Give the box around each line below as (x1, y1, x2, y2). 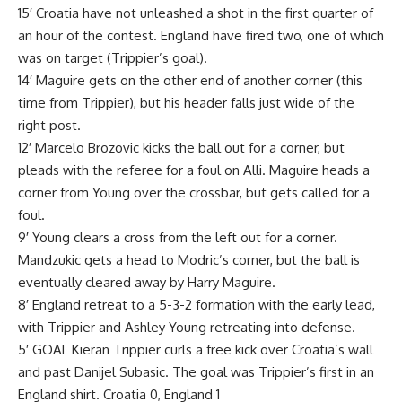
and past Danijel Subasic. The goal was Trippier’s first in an (18, 363, 374, 380)
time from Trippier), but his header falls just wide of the (18, 93, 354, 111)
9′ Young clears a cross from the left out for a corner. (18, 228, 337, 246)
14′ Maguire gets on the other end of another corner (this (18, 71, 363, 89)
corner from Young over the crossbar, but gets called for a (18, 183, 370, 201)
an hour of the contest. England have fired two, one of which (18, 26, 384, 44)
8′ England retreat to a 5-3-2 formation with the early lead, (18, 295, 375, 313)
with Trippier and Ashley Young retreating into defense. (18, 318, 355, 336)
